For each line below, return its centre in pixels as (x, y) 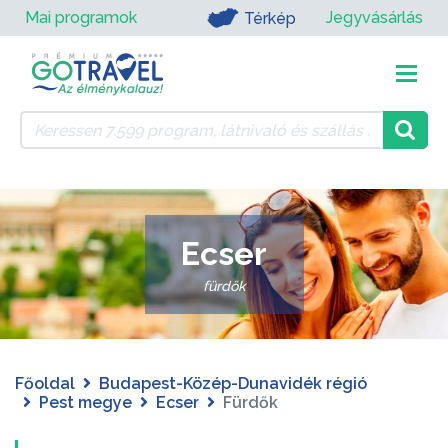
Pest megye (85, 402)
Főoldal (45, 383)
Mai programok (81, 17)
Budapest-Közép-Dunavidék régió (233, 383)
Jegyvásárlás (374, 17)
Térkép (269, 18)
